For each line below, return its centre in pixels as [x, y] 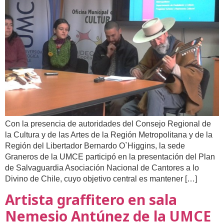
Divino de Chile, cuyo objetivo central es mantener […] [101, 179]
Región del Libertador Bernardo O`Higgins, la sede [95, 146]
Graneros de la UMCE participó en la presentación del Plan [110, 157]
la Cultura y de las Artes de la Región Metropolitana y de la [109, 135]
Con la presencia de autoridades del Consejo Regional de [108, 124]
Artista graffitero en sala [91, 200]
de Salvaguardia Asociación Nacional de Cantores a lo [102, 168]
